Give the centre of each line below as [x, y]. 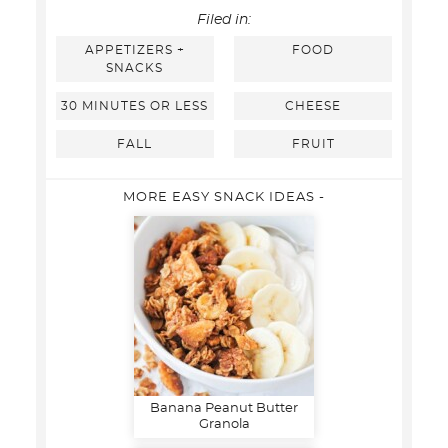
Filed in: [224, 19]
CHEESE [313, 105]
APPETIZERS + [134, 49]
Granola [224, 424]
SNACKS [135, 67]
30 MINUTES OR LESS [135, 105]
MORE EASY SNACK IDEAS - [224, 197]
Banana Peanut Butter [224, 408]
